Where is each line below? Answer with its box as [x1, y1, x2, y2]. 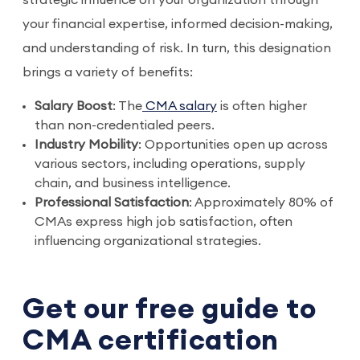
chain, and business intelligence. [35, 177, 231, 190]
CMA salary [142, 100, 217, 112]
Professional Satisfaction [35, 196, 189, 209]
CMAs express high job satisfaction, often [35, 215, 292, 228]
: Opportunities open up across [138, 138, 328, 151]
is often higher [217, 100, 307, 112]
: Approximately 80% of [189, 196, 333, 209]
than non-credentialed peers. [35, 119, 218, 132]
